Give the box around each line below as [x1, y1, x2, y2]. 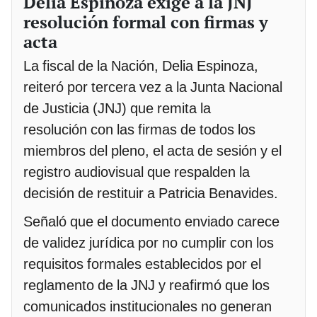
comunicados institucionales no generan [23, 298, 272, 316]
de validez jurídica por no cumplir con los [23, 234, 274, 252]
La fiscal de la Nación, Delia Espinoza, [23, 57, 258, 75]
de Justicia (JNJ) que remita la [23, 100, 211, 117]
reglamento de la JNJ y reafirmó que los [23, 277, 270, 294]
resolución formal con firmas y [23, 11, 268, 34]
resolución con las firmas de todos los [23, 121, 255, 139]
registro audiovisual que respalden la [23, 163, 250, 181]
